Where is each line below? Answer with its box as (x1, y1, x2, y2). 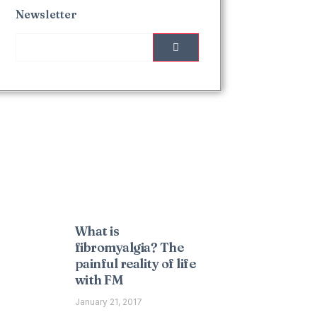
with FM (74, 272, 124, 288)
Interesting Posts (13, 163, 190, 190)
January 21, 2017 (74, 296, 142, 307)
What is (74, 223, 120, 239)
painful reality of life (74, 255, 196, 272)
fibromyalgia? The (74, 239, 184, 255)
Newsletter (16, 7, 78, 21)
